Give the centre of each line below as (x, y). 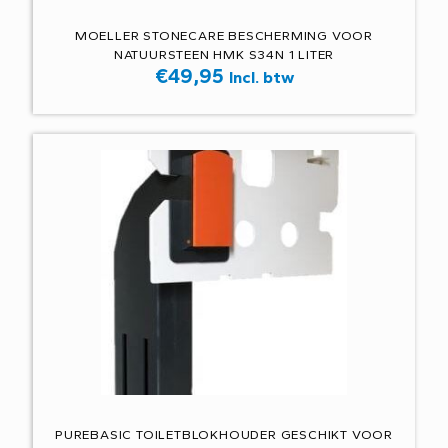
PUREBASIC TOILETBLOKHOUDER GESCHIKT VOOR (224, 435)
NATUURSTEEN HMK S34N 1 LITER (224, 55)
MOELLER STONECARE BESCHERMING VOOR (224, 36)
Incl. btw (261, 77)
